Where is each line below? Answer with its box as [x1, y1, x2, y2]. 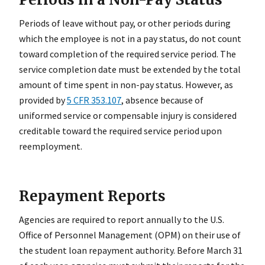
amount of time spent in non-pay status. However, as [19, 79, 233, 91]
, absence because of [121, 94, 203, 106]
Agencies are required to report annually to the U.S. [19, 213, 224, 225]
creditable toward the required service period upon [19, 125, 222, 137]
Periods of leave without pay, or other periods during [19, 17, 231, 30]
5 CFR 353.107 [67, 94, 121, 106]
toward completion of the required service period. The [19, 48, 236, 60]
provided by [19, 94, 67, 106]
